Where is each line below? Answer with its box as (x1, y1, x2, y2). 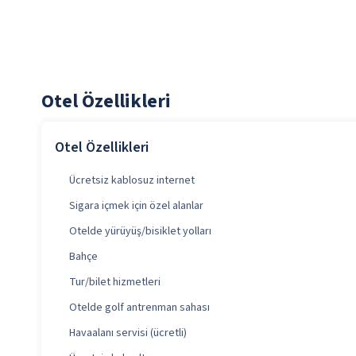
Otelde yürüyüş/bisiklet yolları (69, 223, 211, 240)
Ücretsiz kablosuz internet (69, 172, 195, 189)
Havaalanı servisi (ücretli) (69, 325, 187, 342)
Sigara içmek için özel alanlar (69, 198, 203, 215)
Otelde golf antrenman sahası (69, 300, 210, 316)
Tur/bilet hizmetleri (69, 274, 161, 291)
